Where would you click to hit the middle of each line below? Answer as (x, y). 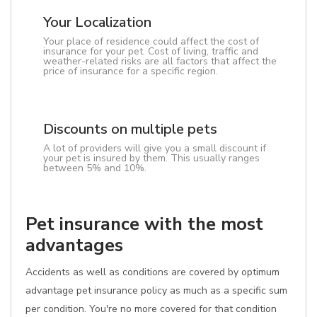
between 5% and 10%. (95, 168)
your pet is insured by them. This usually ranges (151, 158)
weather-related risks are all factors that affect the (160, 61)
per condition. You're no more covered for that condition (151, 309)
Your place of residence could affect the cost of (151, 41)
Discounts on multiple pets (130, 129)
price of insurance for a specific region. (131, 71)
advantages (74, 245)
